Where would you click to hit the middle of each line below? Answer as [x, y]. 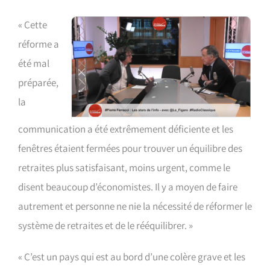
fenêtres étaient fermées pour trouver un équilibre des [130, 148]
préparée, [38, 83]
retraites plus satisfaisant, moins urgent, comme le [124, 168]
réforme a [39, 44]
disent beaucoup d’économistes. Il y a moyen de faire [128, 187]
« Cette [33, 25]
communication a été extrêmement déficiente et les [126, 129]
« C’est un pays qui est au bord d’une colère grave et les [132, 257]
